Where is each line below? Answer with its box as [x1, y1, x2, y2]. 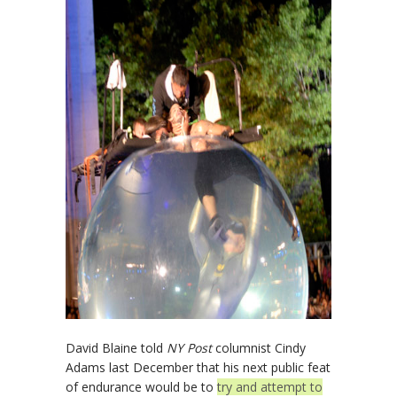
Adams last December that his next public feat [66, 359, 331, 376]
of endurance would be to [66, 378, 217, 395]
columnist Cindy [215, 339, 306, 356]
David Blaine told [66, 339, 167, 356]
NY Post [167, 339, 215, 356]
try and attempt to [217, 378, 323, 395]
